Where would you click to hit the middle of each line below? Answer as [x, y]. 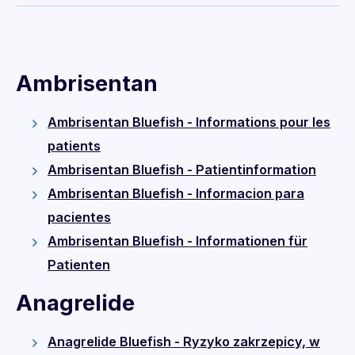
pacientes [79, 217]
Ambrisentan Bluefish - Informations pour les [189, 122]
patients [74, 145]
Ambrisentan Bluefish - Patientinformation [182, 169]
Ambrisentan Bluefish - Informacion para [176, 193]
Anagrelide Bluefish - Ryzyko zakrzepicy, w [184, 342]
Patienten [79, 264]
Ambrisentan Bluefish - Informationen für [177, 240]
